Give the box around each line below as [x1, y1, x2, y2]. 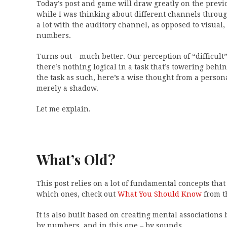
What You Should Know [118, 190, 202, 198]
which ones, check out [36, 190, 118, 198]
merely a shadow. [36, 84, 98, 92]
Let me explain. [36, 105, 91, 113]
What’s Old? [36, 150, 116, 169]
